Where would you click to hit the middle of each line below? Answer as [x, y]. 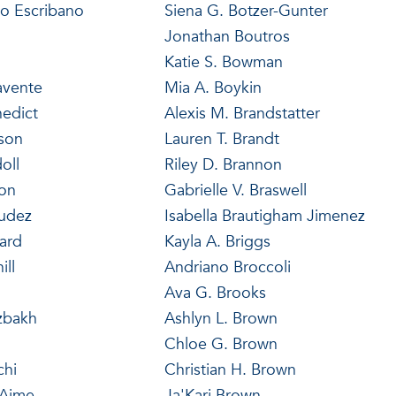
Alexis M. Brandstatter [242, 113]
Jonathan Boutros [227, 36]
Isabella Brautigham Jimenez [264, 216]
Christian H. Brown [230, 369]
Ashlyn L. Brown [221, 318]
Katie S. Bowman [223, 62]
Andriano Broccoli [227, 267]
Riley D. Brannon [223, 164]
